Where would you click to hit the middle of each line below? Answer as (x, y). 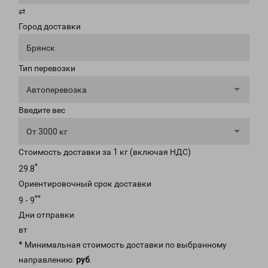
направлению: (47, 260)
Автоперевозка (57, 90)
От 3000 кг (47, 132)
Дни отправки (46, 215)
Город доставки (50, 26)
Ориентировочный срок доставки (85, 183)
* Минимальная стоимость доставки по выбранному (123, 245)
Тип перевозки (47, 68)
